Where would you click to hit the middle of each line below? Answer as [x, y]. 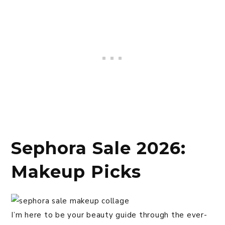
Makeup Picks [76, 172]
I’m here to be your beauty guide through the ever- [109, 215]
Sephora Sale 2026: [98, 148]
